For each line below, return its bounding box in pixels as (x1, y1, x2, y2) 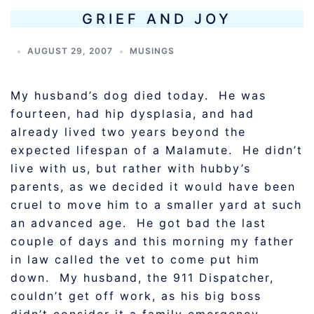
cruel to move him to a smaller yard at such (11, 198, 302, 212)
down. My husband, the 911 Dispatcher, (11, 271, 274, 285)
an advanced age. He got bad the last (11, 216, 266, 230)
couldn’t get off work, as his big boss (11, 289, 261, 303)
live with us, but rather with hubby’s (11, 161, 251, 175)
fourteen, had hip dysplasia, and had (11, 107, 254, 121)
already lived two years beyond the (11, 125, 246, 139)
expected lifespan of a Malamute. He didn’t (11, 143, 303, 157)
